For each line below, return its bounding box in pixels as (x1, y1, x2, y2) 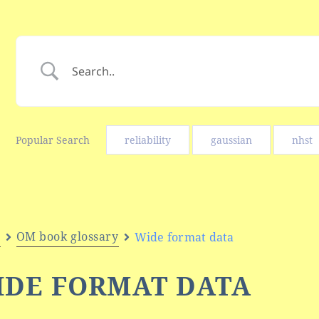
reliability (124, 133, 171, 147)
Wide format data (134, 229, 234, 245)
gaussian (210, 133, 252, 147)
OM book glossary (16, 229, 119, 244)
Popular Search (15, 133, 90, 147)
